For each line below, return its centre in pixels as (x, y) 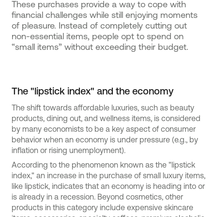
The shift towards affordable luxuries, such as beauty (103, 108)
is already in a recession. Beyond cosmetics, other (97, 197)
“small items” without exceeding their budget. (100, 46)
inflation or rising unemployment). (69, 150)
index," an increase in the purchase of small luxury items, (108, 175)
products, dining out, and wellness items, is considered (106, 118)
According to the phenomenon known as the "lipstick (103, 165)
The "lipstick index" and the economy (93, 91)
